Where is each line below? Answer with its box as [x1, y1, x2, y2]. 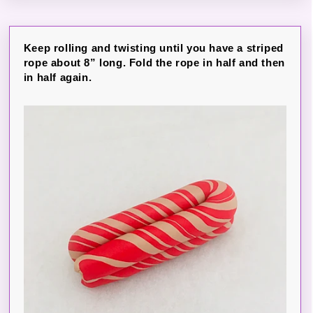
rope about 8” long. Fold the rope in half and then [23, 57, 285, 68]
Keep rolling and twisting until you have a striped [23, 42, 284, 54]
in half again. [23, 71, 92, 83]
